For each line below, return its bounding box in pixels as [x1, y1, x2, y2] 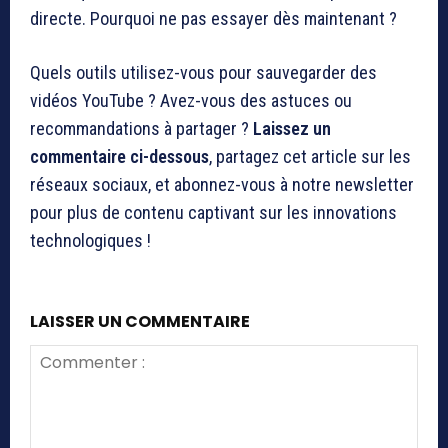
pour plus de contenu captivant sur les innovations [30, 202, 397, 224]
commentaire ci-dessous [30, 146, 209, 168]
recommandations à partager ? [30, 118, 253, 140]
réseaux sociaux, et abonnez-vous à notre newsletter [30, 174, 414, 196]
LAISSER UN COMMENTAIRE [30, 310, 250, 334]
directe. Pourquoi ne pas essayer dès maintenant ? [30, 8, 397, 30]
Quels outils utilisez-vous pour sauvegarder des [30, 62, 377, 84]
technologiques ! [30, 230, 151, 252]
